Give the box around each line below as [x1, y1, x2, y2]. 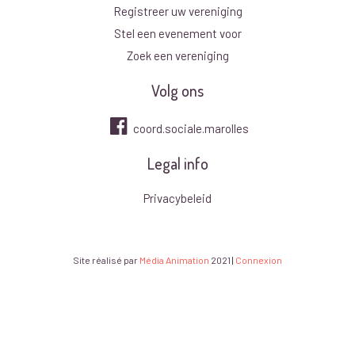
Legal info [147, 153, 208, 174]
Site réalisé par [73, 254, 139, 266]
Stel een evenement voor [113, 26, 242, 41]
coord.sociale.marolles [131, 121, 249, 136]
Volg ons [151, 80, 204, 101]
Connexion [235, 254, 282, 266]
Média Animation [139, 254, 209, 266]
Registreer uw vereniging [113, 4, 242, 19]
